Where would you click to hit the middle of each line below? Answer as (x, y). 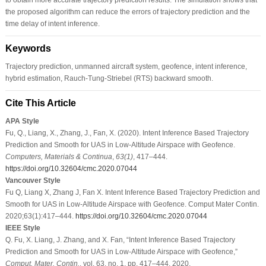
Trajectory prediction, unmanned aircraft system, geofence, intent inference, (126, 66)
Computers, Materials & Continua (58, 156)
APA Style (22, 121)
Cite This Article (40, 103)
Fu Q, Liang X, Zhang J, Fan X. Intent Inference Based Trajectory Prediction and (132, 192)
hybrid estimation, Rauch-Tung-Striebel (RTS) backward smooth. (109, 78)
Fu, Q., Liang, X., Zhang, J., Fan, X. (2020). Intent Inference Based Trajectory (127, 133)
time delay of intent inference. (52, 23)
